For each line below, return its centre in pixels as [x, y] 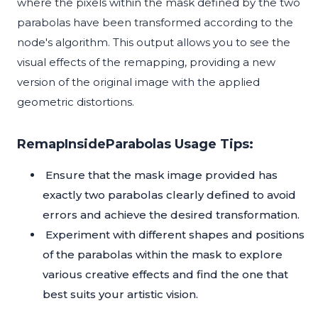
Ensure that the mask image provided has [161, 175]
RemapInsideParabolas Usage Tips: [135, 144]
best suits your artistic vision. [120, 295]
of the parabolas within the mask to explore [163, 255]
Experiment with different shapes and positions [175, 235]
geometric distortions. [76, 102]
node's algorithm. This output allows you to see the [154, 43]
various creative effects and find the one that [165, 275]
